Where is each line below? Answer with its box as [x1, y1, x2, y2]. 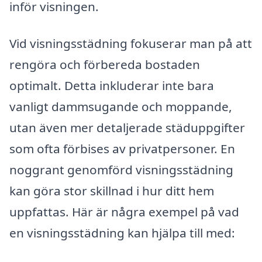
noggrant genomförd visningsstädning [9, 161, 233, 178]
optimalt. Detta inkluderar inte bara [9, 77, 214, 94]
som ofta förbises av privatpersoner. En [9, 140, 235, 157]
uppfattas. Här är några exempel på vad [9, 204, 239, 220]
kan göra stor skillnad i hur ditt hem [9, 182, 214, 199]
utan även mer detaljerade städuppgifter [9, 119, 245, 136]
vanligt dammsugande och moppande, [9, 98, 232, 115]
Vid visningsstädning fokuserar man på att [9, 35, 252, 52]
